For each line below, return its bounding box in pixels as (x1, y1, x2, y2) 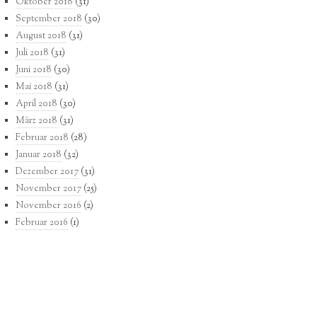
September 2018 (16, 13, 82, 26)
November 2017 (16, 183, 81, 196)
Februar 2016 (16, 217, 68, 230)
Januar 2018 (16, 149, 62, 162)
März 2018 (16, 115, 57, 128)
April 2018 (16, 98, 57, 111)
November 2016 (16, 200, 81, 213)
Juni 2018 (16, 64, 52, 77)
